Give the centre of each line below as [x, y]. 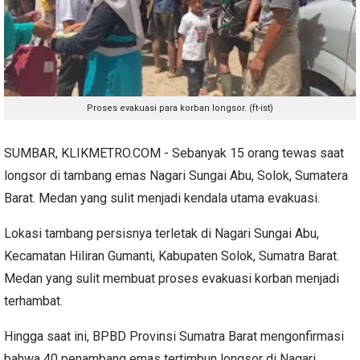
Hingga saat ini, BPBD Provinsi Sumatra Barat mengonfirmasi [174, 336]
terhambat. [33, 301]
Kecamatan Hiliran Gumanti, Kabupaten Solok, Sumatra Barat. [172, 256]
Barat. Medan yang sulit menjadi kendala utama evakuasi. [162, 198]
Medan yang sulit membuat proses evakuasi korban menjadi [172, 278]
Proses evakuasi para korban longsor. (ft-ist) [180, 108]
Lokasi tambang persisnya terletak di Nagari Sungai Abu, [162, 233]
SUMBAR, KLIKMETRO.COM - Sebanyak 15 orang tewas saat [174, 153]
